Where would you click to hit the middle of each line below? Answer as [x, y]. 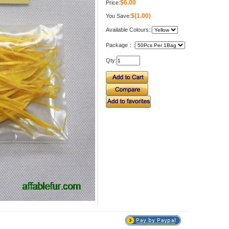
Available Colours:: [129, 30]
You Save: [118, 16]
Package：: [120, 45]
